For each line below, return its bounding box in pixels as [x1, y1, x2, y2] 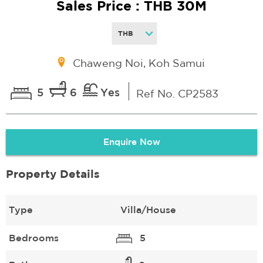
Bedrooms [9, 232, 59, 243]
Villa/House [120, 204, 176, 215]
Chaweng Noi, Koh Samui [72, 56, 205, 69]
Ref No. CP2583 [136, 87, 218, 99]
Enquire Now [103, 136, 160, 147]
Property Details [6, 167, 100, 180]
